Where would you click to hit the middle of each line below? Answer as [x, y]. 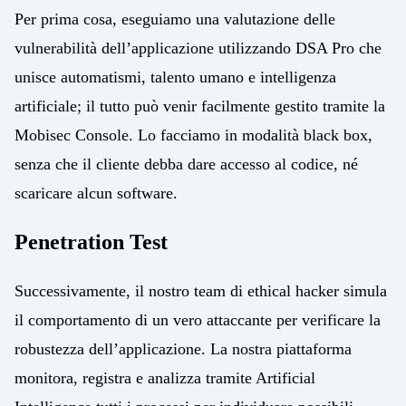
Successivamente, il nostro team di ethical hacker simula [201, 290]
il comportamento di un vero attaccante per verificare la [198, 319]
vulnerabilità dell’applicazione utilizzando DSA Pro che [198, 48]
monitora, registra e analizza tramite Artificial [165, 377]
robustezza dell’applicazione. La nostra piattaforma [183, 348]
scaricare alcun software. [96, 193]
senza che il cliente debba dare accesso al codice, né [186, 164]
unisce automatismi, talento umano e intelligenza [175, 77]
